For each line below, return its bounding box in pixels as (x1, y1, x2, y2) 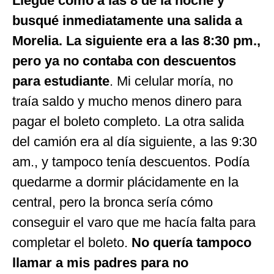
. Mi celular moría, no (109, 73, 233, 89)
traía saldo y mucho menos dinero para (12, 93, 242, 109)
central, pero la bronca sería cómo (12, 194, 213, 210)
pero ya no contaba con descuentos (12, 53, 236, 68)
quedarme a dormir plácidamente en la (12, 174, 239, 190)
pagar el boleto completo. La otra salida (12, 113, 244, 129)
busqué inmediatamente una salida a (12, 12, 242, 28)
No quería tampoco (131, 234, 251, 250)
